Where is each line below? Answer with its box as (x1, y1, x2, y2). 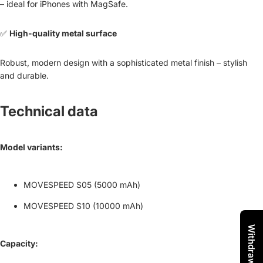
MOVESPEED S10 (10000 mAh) (23, 200, 143, 211)
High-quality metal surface (9, 28, 117, 38)
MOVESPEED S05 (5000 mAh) (23, 179, 140, 190)
